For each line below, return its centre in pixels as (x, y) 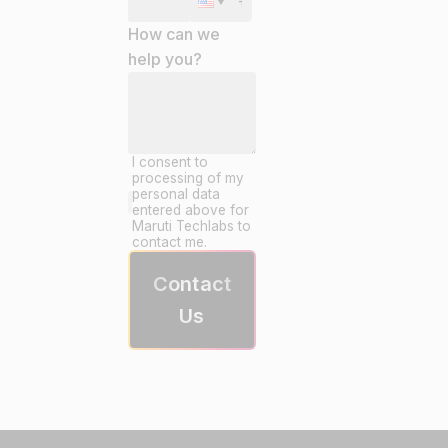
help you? (165, 59)
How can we (174, 34)
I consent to (170, 162)
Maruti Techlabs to (192, 226)
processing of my (188, 178)
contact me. (170, 242)
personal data (176, 194)
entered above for (191, 210)
